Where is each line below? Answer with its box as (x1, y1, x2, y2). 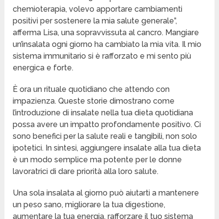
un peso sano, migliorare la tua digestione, (13, 200, 166, 210)
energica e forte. (13, 63, 74, 73)
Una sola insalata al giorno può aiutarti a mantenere (13, 188, 199, 198)
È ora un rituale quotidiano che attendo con (13, 85, 170, 94)
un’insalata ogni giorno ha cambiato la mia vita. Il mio (13, 40, 202, 49)
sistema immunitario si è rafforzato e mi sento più (13, 51, 192, 61)
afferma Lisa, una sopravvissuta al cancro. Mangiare (13, 28, 199, 38)
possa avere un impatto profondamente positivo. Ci (13, 120, 201, 130)
